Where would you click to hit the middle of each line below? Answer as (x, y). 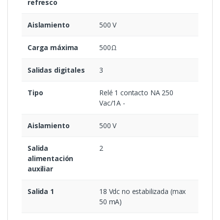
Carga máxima (53, 48)
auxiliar (40, 169)
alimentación (51, 159)
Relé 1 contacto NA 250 (136, 93)
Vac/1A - (112, 103)
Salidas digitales (56, 70)
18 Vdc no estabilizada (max (143, 192)
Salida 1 (41, 192)
